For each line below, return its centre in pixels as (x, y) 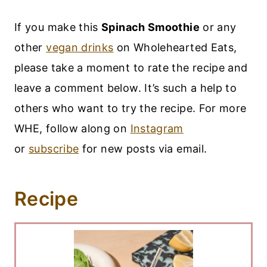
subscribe (54, 149)
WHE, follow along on (72, 129)
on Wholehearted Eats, (175, 48)
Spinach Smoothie (150, 27)
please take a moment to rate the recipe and (131, 68)
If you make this (58, 27)
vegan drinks (80, 48)
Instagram (157, 129)
